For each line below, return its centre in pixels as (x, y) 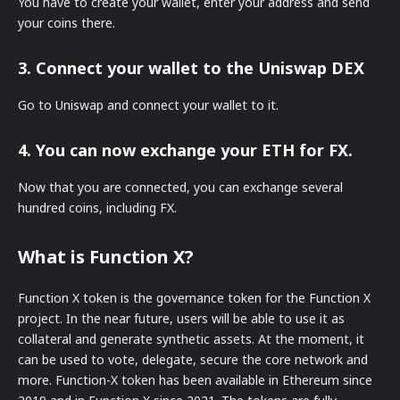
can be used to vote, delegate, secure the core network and (193, 359)
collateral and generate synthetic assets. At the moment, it (191, 338)
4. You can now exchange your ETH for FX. (185, 150)
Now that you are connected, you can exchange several (180, 187)
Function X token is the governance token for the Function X (194, 297)
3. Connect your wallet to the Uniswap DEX (191, 67)
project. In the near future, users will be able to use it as (181, 318)
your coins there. (67, 22)
